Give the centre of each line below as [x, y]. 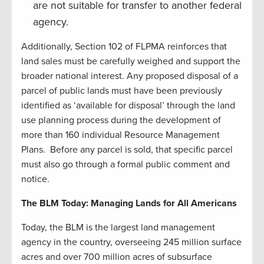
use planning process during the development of [121, 120]
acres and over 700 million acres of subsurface [117, 257]
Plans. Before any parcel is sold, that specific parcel [127, 149]
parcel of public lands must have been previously [122, 90]
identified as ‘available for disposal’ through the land [128, 105]
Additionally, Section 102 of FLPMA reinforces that [124, 46]
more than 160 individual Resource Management [121, 135]
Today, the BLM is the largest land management [118, 227]
